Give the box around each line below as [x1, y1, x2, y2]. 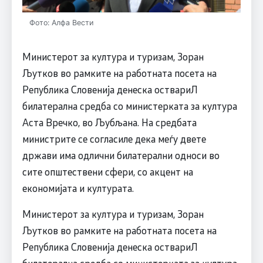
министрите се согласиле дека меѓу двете [22, 132, 206, 146]
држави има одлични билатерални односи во [22, 149, 220, 162]
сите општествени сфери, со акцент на [22, 165, 193, 178]
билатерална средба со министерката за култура [22, 99, 237, 113]
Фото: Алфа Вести [29, 18, 93, 28]
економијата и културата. [22, 181, 134, 195]
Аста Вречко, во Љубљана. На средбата [22, 116, 197, 129]
